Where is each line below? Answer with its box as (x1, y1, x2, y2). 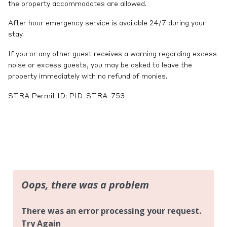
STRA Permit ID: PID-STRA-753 (8, 93, 125, 100)
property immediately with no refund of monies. (8, 73, 167, 81)
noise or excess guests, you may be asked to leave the (8, 62, 192, 69)
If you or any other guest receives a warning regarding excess (8, 51, 217, 58)
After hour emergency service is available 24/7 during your (8, 20, 206, 27)
